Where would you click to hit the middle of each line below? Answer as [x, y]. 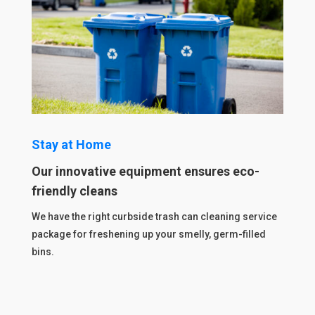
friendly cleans [74, 191]
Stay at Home [71, 144]
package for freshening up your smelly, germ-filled [148, 234]
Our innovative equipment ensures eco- [145, 171]
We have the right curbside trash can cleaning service [154, 216]
